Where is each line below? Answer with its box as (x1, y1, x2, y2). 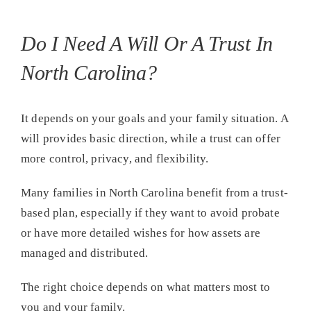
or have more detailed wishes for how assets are (20, 226, 260, 240)
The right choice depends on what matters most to (20, 280, 271, 294)
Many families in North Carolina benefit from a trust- (20, 186, 288, 200)
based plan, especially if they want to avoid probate (20, 206, 280, 220)
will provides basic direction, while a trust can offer (20, 132, 281, 146)
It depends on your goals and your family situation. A (20, 112, 288, 126)
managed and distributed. (20, 246, 149, 260)
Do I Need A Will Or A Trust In (20, 32, 273, 56)
